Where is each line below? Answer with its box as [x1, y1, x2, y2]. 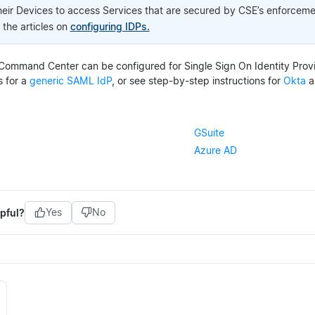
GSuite [194, 127, 224, 139]
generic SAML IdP [30, 75, 112, 87]
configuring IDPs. [70, 20, 150, 33]
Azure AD [194, 144, 237, 157]
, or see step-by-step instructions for [112, 75, 283, 87]
